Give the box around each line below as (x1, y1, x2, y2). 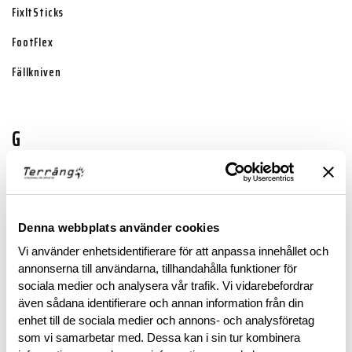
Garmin (12, 203, 47, 223)
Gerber (12, 262, 46, 283)
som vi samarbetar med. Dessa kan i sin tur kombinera (18, 331, 300, 344)
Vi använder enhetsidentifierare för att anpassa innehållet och (18, 244, 328, 258)
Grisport (12, 292, 53, 313)
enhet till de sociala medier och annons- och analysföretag (18, 313, 314, 327)
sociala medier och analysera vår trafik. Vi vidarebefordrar (18, 279, 313, 292)
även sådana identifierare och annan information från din (18, 296, 303, 310)
